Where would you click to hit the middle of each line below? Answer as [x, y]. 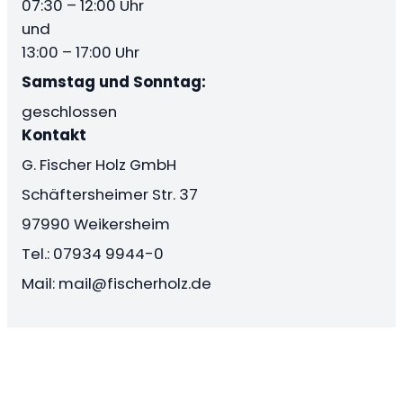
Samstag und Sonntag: [114, 82]
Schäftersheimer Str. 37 [110, 195]
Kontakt [54, 135]
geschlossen [69, 112]
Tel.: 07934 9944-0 [93, 254]
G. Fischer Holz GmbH [99, 165]
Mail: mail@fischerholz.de [116, 284]
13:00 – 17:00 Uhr [81, 53]
